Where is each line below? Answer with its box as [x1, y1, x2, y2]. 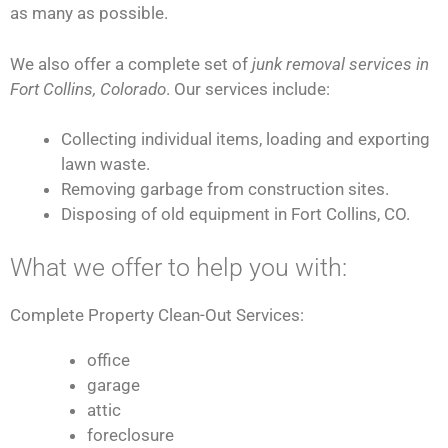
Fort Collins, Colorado [10, 78, 166, 99]
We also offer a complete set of [10, 53, 252, 74]
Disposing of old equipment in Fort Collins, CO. [61, 204, 410, 225]
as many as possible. [10, 3, 168, 24]
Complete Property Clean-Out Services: [10, 304, 304, 325]
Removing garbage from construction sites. [61, 179, 389, 200]
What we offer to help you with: [10, 252, 347, 282]
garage [86, 374, 140, 395]
